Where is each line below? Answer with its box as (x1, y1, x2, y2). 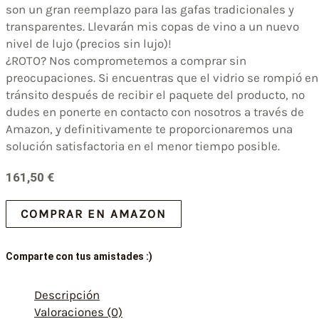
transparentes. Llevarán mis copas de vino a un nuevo (6, 19, 299, 33)
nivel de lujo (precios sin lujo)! (6, 36, 172, 51)
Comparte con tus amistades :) (6, 251, 152, 263)
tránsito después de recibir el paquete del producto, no (6, 87, 305, 102)
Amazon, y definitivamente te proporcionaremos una (6, 121, 293, 136)
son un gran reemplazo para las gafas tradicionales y (6, 1, 294, 16)
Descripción (34, 287, 100, 302)
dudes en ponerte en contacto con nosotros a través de (6, 104, 304, 119)
